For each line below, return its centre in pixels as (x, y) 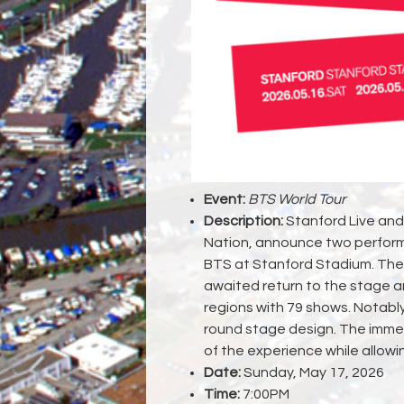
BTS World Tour (297, 199)
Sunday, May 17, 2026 (315, 372)
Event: (225, 199)
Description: (245, 220)
